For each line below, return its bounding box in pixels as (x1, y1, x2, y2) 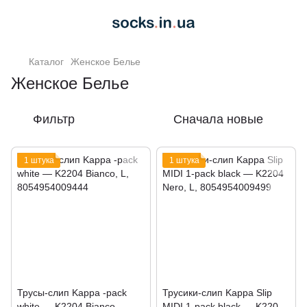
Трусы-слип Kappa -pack (17, 287, 127, 298)
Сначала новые (173, 112, 263, 126)
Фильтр (33, 112, 75, 126)
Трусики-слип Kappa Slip (162, 287, 272, 298)
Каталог (29, 56, 64, 67)
